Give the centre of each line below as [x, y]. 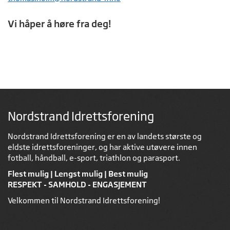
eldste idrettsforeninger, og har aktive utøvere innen [102, 147]
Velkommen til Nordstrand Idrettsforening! [84, 200]
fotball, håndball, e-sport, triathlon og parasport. [94, 158]
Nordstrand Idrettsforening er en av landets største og [105, 136]
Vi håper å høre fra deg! [59, 24]
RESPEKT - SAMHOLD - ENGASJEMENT [77, 184]
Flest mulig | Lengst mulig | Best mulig [78, 174]
